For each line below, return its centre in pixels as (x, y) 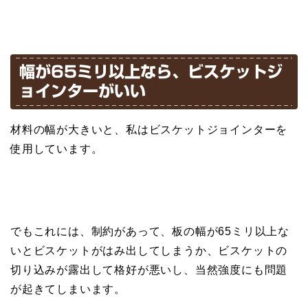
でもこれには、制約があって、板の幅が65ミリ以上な (150, 232)
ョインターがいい (82, 91)
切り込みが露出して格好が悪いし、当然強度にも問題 (149, 270)
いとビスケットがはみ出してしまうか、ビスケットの (149, 251)
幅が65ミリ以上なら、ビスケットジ (151, 72)
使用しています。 (57, 149)
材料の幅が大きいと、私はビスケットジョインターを (149, 130)
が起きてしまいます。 (68, 289)
